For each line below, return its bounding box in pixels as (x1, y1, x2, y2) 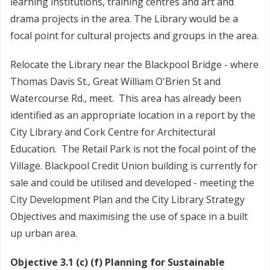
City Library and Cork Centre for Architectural (10, 125, 215, 139)
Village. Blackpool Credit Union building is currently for (10, 159, 257, 173)
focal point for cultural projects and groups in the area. (10, 29, 259, 43)
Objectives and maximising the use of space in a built (10, 210, 248, 224)
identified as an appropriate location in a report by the (10, 108, 256, 122)
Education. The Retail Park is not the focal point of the (10, 142, 256, 156)
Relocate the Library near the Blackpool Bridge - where (10, 58, 259, 72)
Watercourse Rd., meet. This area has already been (10, 92, 241, 105)
